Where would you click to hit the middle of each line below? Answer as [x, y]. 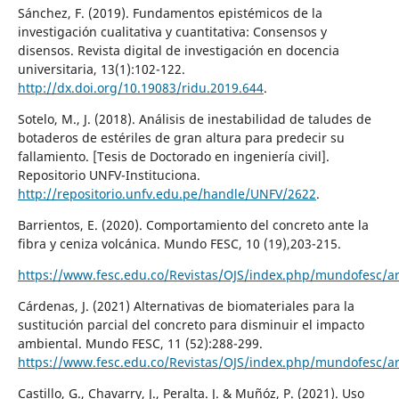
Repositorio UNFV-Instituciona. [109, 175]
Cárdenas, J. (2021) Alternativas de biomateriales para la [186, 305]
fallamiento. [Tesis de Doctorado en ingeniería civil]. [173, 156]
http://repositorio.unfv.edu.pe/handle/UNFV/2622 [167, 193]
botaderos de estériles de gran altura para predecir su [181, 137]
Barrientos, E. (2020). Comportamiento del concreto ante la [193, 224]
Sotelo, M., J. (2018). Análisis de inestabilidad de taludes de [194, 118]
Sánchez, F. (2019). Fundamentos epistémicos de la [170, 12]
